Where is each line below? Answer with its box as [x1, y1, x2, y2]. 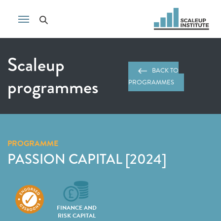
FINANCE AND [56, 203, 97, 212]
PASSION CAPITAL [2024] [7, 149, 166, 169]
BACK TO [152, 66, 179, 75]
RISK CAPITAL [57, 211, 96, 220]
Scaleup [7, 51, 65, 78]
